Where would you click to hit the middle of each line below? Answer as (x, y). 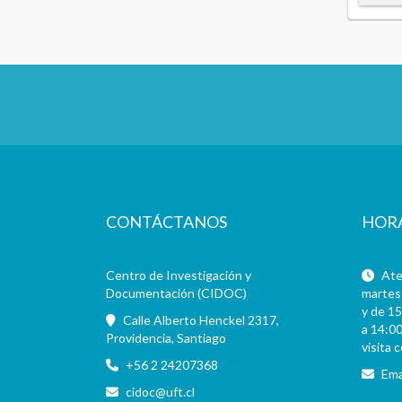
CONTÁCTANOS (166, 222)
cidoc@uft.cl (160, 392)
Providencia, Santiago (166, 338)
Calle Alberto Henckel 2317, (199, 320)
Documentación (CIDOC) (176, 293)
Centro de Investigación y (178, 275)
